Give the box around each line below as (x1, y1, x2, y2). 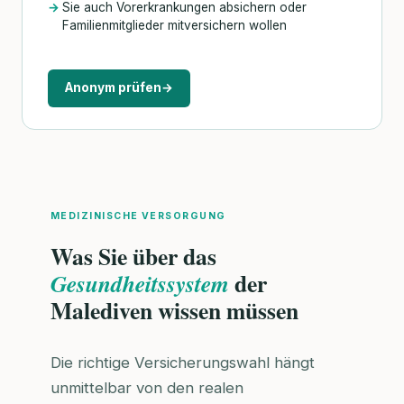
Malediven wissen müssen (50, 293, 298, 328)
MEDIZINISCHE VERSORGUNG (50, 209, 226, 222)
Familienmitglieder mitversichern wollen (62, 17, 287, 32)
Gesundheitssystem (50, 267, 229, 300)
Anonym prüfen (65, 80, 162, 96)
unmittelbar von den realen (50, 378, 243, 397)
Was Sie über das (50, 239, 216, 274)
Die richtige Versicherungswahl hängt (50, 353, 315, 372)
